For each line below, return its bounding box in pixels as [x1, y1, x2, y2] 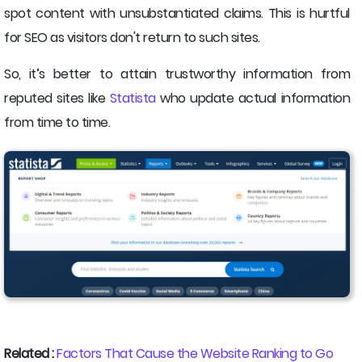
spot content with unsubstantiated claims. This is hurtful [4, 3, 350, 23]
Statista [109, 88, 156, 107]
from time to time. [4, 112, 110, 132]
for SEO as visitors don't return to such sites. [4, 27, 260, 47]
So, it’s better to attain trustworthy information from [4, 64, 350, 83]
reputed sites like [4, 88, 110, 107]
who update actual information [155, 88, 351, 107]
